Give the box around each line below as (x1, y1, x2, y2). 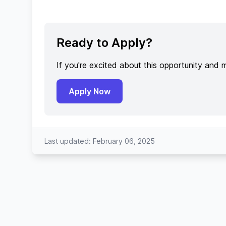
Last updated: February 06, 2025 (44, 137, 155, 145)
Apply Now (69, 86, 110, 96)
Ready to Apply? (56, 35, 152, 50)
